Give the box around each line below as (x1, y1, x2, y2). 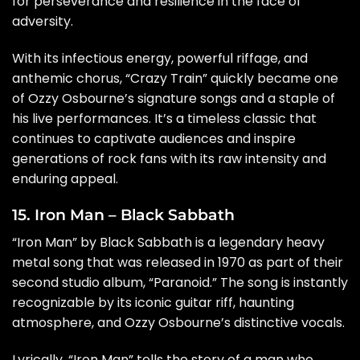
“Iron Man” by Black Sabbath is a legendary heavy (12, 232, 325, 252)
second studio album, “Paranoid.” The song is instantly (12, 272, 348, 292)
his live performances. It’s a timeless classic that (12, 108, 317, 128)
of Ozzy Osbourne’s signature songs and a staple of (12, 88, 335, 108)
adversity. (12, 11, 73, 31)
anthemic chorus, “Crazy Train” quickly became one (12, 68, 338, 88)
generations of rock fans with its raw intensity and (12, 149, 326, 168)
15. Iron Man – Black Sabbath (12, 205, 235, 225)
